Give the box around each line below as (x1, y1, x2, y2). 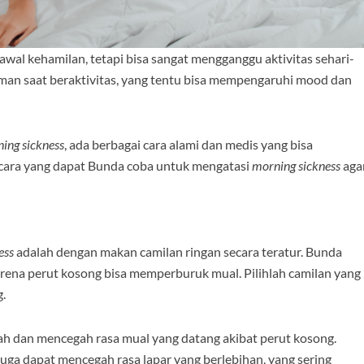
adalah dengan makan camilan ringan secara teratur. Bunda (14, 244, 342, 260)
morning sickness (252, 158, 340, 174)
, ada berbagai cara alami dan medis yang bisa (64, 136, 313, 153)
